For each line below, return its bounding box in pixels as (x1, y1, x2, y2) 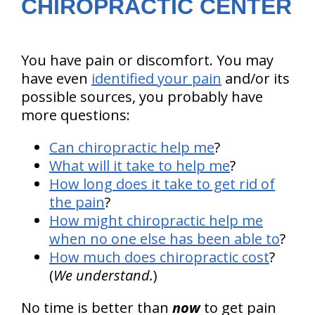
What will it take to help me (49, 156, 230, 175)
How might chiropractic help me (49, 211, 263, 230)
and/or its (221, 69, 290, 88)
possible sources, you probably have (21, 87, 263, 106)
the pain (49, 193, 105, 212)
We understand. (53, 266, 153, 285)
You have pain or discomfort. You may (21, 51, 274, 70)
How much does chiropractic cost (49, 247, 269, 266)
